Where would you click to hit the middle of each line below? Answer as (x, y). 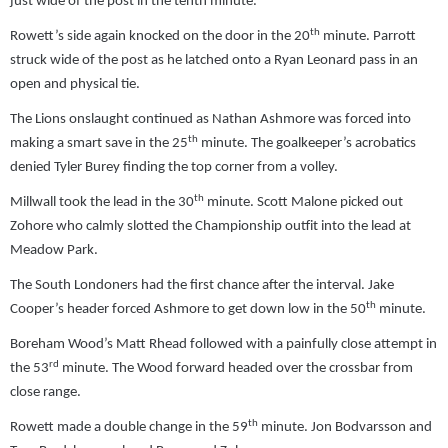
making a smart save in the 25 (99, 144)
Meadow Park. (54, 251)
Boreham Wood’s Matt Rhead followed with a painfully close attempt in (223, 345)
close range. (45, 393)
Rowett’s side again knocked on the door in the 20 (160, 37)
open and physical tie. (75, 85)
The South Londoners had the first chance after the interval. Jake (202, 286)
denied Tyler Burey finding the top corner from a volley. (174, 168)
